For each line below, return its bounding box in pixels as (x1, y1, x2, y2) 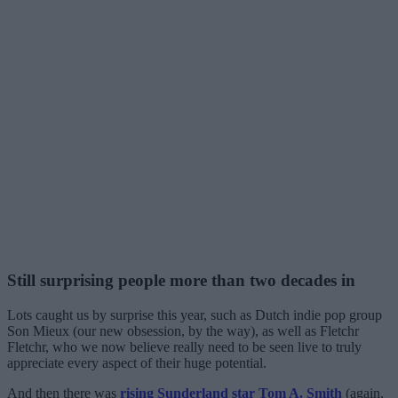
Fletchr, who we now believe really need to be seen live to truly (7, 338, 362, 354)
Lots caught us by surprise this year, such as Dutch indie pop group (7, 306, 382, 322)
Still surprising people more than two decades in (7, 270, 355, 290)
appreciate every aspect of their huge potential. (7, 354, 267, 370)
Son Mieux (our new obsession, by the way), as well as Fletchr (7, 322, 359, 338)
